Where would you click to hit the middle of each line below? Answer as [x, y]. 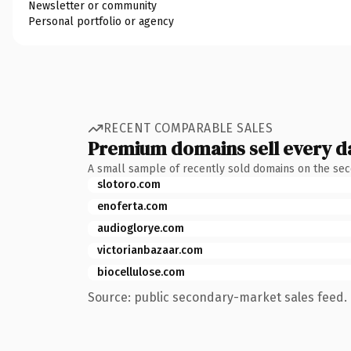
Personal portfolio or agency [101, 21]
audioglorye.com [141, 228]
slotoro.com [129, 184]
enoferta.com [132, 206]
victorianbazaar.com [150, 250]
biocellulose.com [141, 272]
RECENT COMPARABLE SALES [188, 128]
